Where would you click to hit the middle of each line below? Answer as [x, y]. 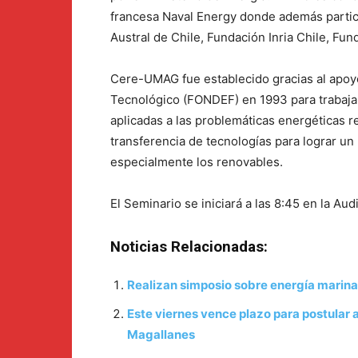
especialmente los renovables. [197, 162]
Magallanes [161, 335]
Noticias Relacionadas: [189, 247]
